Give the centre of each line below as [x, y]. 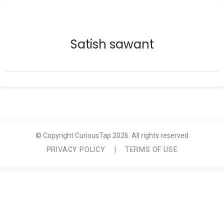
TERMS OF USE [151, 149]
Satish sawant [112, 44]
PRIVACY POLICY [76, 149]
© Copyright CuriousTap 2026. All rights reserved [112, 135]
